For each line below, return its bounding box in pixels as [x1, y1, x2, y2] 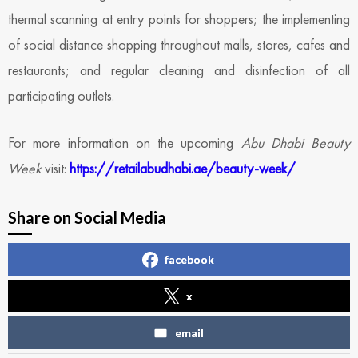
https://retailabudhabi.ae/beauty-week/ [70, 158, 296, 177]
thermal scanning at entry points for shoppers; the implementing [8, 9, 350, 28]
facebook [165, 252, 214, 266]
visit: [42, 158, 70, 177]
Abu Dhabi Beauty [241, 133, 350, 152]
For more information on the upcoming [8, 133, 241, 152]
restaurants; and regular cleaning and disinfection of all [8, 60, 350, 79]
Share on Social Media [8, 207, 166, 227]
